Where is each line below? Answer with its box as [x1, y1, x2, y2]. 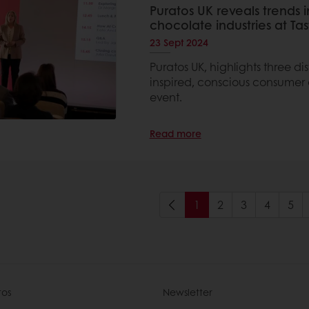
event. [149, 89, 182, 105]
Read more [149, 126, 201, 140]
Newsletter [163, 285, 212, 299]
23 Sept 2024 [149, 35, 208, 49]
